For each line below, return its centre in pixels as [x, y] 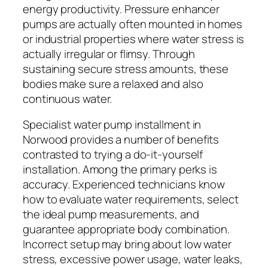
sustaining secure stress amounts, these [126, 68]
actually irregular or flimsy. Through [109, 54]
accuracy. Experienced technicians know [124, 185]
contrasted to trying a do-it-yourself [113, 155]
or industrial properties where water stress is [134, 39]
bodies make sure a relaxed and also [113, 83]
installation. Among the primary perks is [120, 170]
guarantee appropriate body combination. [127, 229]
